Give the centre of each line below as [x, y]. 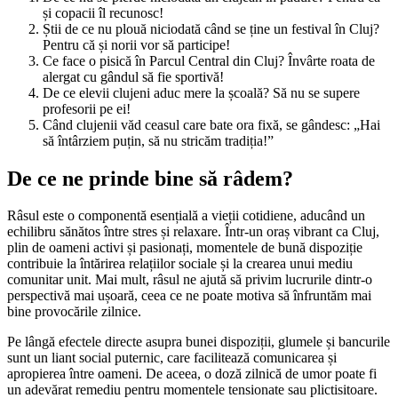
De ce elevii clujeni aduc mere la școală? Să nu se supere [201, 92]
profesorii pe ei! [87, 108]
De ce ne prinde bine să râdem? [150, 178]
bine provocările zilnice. [74, 312]
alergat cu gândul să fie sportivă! [133, 76]
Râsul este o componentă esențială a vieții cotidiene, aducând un [186, 216]
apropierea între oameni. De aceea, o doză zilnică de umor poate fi [192, 374]
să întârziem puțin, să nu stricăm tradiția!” [158, 140]
